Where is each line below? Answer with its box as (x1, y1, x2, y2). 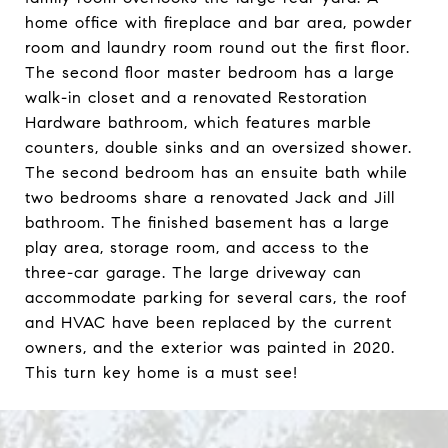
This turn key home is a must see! (25, 363, 298, 382)
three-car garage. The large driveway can (25, 263, 362, 282)
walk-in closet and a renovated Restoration (25, 88, 368, 107)
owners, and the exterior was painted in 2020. (25, 338, 395, 357)
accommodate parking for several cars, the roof (25, 288, 407, 307)
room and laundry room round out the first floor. (25, 38, 410, 57)
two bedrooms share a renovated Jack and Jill (25, 188, 395, 207)
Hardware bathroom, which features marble (25, 113, 372, 132)
